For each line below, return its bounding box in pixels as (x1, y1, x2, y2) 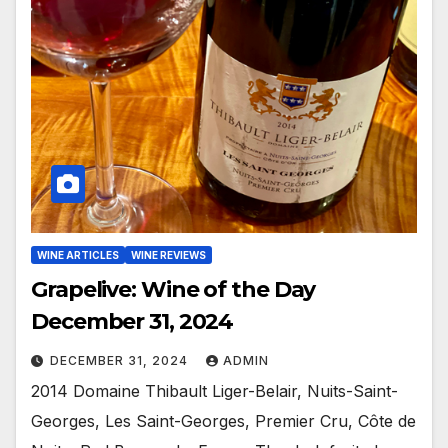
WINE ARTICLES (37, 249, 119, 262)
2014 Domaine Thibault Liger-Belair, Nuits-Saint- (31, 381, 398, 402)
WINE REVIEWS (131, 249, 206, 262)
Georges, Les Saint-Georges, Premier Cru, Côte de (31, 411, 416, 432)
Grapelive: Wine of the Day (31, 276, 316, 304)
